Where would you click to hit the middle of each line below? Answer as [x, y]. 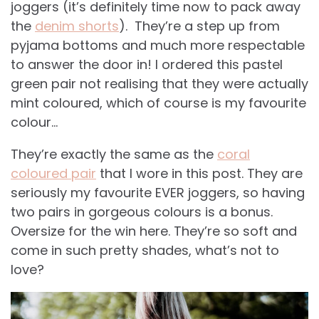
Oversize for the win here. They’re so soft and [154, 231]
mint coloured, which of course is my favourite [158, 103]
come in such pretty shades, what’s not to [145, 251]
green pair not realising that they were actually [159, 84]
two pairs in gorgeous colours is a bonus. [142, 212]
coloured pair [53, 174]
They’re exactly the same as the [114, 155]
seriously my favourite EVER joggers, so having [158, 193]
